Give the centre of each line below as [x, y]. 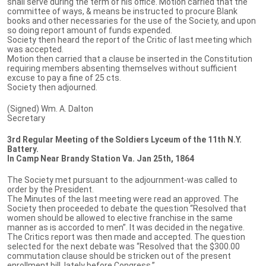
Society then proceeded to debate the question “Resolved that [127, 208]
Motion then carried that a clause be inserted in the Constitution [130, 58]
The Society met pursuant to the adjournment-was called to [122, 180]
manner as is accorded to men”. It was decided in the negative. [126, 227]
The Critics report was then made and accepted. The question [126, 237]
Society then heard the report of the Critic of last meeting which [129, 39]
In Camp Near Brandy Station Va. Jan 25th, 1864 [101, 158]
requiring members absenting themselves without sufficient [122, 68]
